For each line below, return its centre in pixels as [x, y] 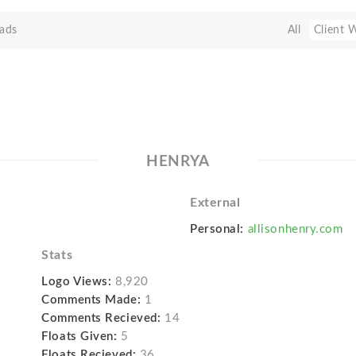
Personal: [217, 229]
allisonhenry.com [295, 229]
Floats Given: [79, 337]
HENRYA [178, 162]
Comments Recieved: [101, 318]
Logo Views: [77, 282]
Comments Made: [91, 300]
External [215, 203]
